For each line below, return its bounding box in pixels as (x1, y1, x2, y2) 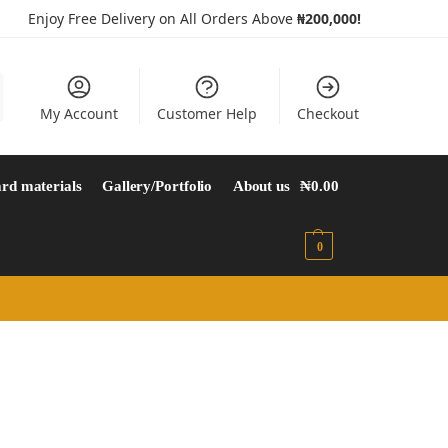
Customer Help (157, 104, 258, 123)
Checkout (296, 104, 359, 123)
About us (232, 178, 290, 194)
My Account (39, 104, 118, 123)
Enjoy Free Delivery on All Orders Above (28, 9, 297, 28)
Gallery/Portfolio (101, 178, 213, 194)
